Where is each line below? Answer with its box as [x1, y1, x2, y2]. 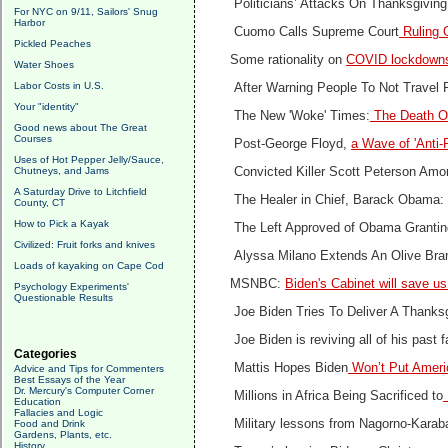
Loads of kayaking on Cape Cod [14, 260, 164, 271]
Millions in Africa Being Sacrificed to [230, 389, 444, 403]
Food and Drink [14, 418, 85, 429]
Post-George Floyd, [230, 137, 352, 151]
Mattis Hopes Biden [230, 361, 349, 375]
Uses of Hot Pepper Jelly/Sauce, [14, 154, 164, 165]
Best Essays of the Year [14, 374, 125, 385]
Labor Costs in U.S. [14, 80, 104, 91]
